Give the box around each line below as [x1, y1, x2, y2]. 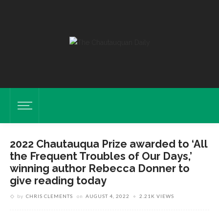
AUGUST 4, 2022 [86, 193, 130, 199]
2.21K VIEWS [139, 193, 174, 199]
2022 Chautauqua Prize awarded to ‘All [10, 138, 207, 150]
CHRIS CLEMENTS [26, 193, 73, 199]
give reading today [10, 175, 107, 187]
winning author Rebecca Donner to [10, 162, 190, 175]
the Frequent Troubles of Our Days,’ [10, 150, 192, 162]
